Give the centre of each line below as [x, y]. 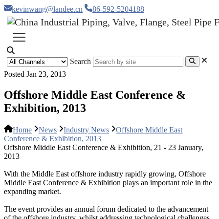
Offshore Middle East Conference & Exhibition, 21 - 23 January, [104, 148]
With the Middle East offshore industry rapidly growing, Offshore [105, 174]
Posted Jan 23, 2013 [35, 74]
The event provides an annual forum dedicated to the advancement [106, 209]
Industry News [87, 130]
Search [80, 62]
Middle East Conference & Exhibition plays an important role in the [108, 183]
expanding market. [33, 192]
